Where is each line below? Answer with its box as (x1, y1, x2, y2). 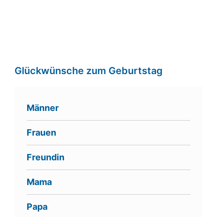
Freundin (27, 152, 64, 163)
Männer (27, 103, 59, 113)
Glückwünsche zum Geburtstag (15, 65, 163, 77)
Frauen (27, 127, 56, 138)
